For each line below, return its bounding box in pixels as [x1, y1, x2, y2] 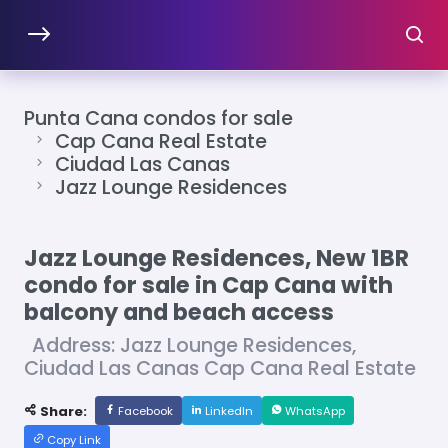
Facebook [115, 403, 173, 420]
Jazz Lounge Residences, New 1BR [24, 242, 409, 275]
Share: [37, 402, 87, 422]
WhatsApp [282, 403, 345, 420]
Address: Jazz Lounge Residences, [32, 332, 356, 360]
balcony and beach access [24, 296, 334, 329]
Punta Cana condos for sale [24, 105, 293, 133]
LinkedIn [202, 403, 253, 420]
